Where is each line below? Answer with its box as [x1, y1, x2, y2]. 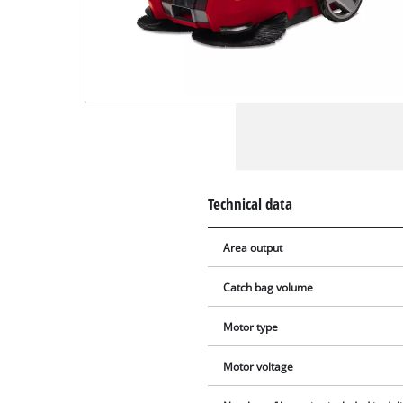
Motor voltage [223, 359, 294, 373]
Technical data [208, 193, 293, 214]
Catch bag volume [223, 280, 314, 294]
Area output [223, 240, 283, 255]
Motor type [223, 319, 279, 334]
